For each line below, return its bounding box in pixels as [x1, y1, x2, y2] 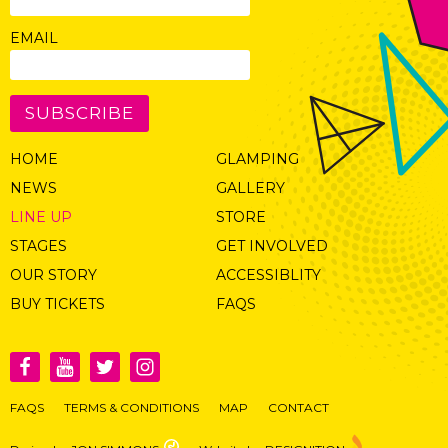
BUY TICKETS [10, 294, 105, 313]
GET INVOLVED [215, 236, 328, 255]
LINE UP [10, 207, 72, 226]
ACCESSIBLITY [215, 265, 321, 284]
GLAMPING [215, 149, 299, 168]
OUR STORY [10, 265, 97, 284]
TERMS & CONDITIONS [64, 399, 199, 415]
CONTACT [268, 399, 329, 415]
